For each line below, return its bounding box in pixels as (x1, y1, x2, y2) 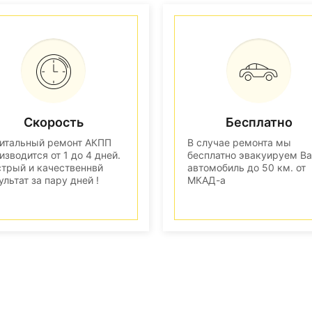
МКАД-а (187, 173, 226, 186)
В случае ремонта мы (187, 136, 291, 148)
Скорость (23, 114, 84, 130)
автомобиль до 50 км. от (187, 161, 306, 173)
